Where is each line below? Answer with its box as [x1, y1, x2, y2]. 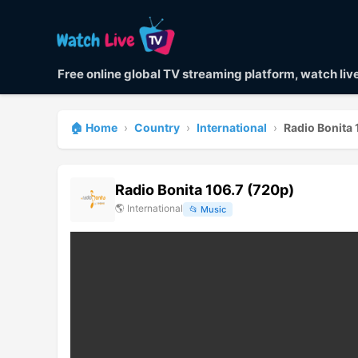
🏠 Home [70, 120, 117, 134]
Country [134, 120, 180, 134]
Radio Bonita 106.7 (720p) [115, 181, 294, 198]
